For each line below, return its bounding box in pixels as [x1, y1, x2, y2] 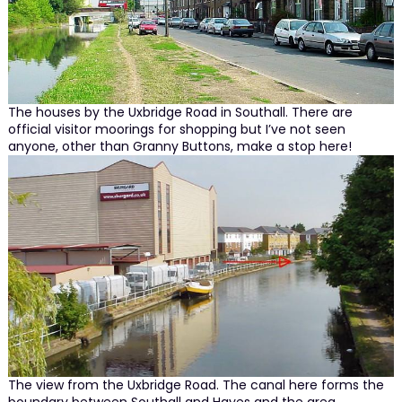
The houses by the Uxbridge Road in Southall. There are [7, 102, 353, 121]
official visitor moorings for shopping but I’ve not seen [7, 119, 345, 138]
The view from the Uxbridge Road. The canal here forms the [7, 376, 384, 395]
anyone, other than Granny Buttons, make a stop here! [7, 136, 352, 155]
